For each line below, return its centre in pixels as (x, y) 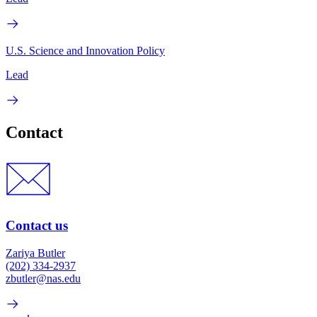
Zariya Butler (35, 253)
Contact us (37, 226)
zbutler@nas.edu (43, 278)
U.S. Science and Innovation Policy (85, 50)
